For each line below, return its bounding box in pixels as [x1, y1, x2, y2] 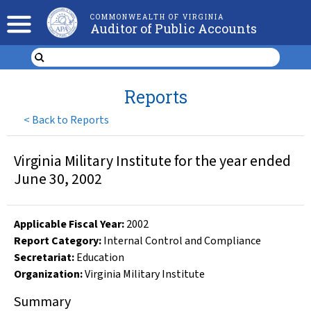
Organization [14, 267, 80, 282]
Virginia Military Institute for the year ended [14, 151, 291, 172]
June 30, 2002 [14, 169, 102, 190]
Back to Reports [32, 112, 110, 128]
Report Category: [14, 233, 101, 249]
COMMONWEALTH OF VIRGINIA [90, 12, 224, 22]
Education [76, 250, 124, 265]
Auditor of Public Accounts [90, 20, 257, 37]
